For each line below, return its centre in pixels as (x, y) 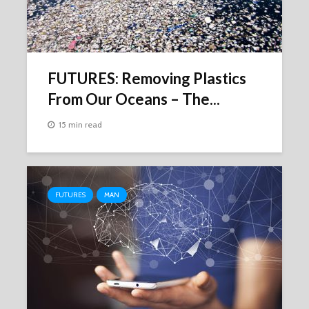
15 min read (80, 125)
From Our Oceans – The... (134, 99)
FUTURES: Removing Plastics (147, 78)
